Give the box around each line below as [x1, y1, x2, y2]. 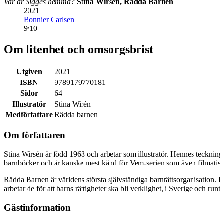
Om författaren [4, 130, 65, 140]
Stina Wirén [55, 99, 91, 108]
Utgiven [16, 67, 42, 76]
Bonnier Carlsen [24, 15, 74, 24]
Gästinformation [4, 202, 71, 213]
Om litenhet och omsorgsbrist [4, 42, 153, 55]
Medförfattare [5, 110, 53, 119]
